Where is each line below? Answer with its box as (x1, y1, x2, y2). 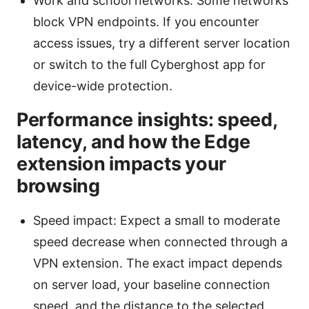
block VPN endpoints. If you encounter (33, 14, 259, 30)
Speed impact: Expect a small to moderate (33, 213, 280, 228)
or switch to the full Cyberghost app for (33, 57, 266, 72)
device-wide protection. (33, 79, 172, 94)
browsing (17, 175, 100, 198)
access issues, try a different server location (33, 36, 290, 51)
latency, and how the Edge (17, 130, 250, 154)
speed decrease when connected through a (33, 235, 288, 250)
